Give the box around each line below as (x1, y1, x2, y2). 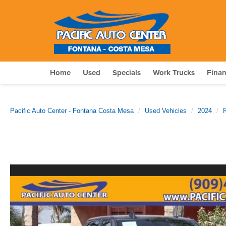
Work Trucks (153, 67, 195, 78)
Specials (112, 67, 141, 78)
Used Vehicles (145, 107, 187, 115)
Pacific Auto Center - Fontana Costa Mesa (10, 107, 134, 115)
